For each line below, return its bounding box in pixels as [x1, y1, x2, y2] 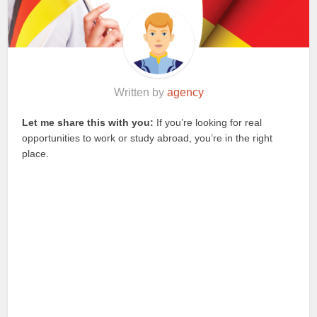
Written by [113, 86, 167, 98]
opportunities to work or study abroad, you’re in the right [22, 132, 273, 144]
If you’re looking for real [154, 116, 263, 128]
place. [22, 147, 50, 159]
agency [166, 86, 204, 98]
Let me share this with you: [22, 116, 154, 128]
